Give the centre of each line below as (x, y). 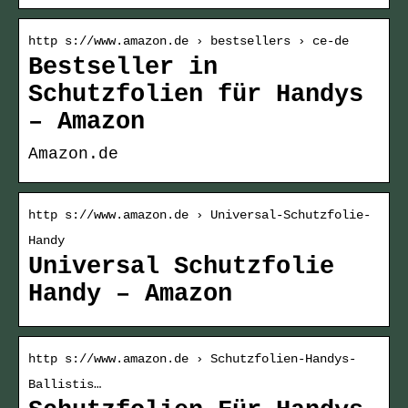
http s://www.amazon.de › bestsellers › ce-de (189, 41)
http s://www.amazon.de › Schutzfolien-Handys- (192, 359)
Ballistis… (65, 385)
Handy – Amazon (130, 295)
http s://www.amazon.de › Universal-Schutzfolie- (199, 215)
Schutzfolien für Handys (196, 95)
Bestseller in (123, 68)
